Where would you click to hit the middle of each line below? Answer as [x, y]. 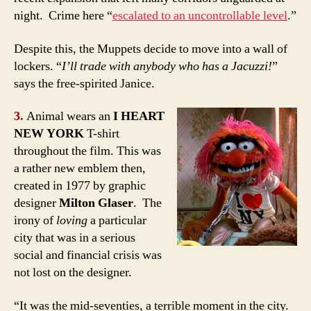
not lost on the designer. [73, 273]
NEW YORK [49, 134]
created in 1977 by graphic [80, 186]
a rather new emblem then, [80, 169]
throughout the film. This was [87, 151]
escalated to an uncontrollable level [200, 16]
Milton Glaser [96, 203]
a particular [118, 221]
